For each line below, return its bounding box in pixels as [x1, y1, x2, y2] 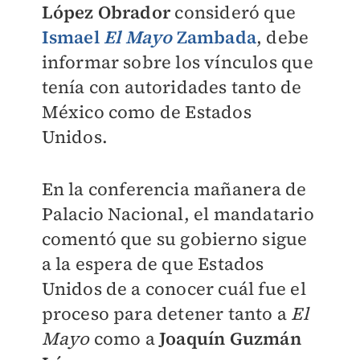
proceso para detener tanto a [41, 301, 292, 325]
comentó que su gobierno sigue [41, 227, 308, 251]
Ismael [41, 25, 104, 49]
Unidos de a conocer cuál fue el [41, 276, 306, 301]
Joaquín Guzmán [158, 326, 301, 350]
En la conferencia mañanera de [41, 177, 307, 201]
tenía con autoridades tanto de [41, 75, 302, 99]
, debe [256, 25, 309, 49]
